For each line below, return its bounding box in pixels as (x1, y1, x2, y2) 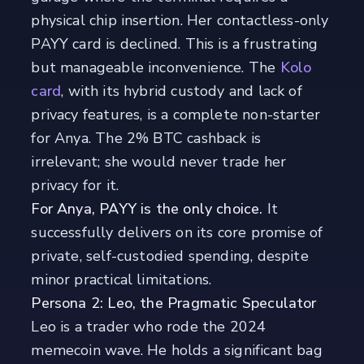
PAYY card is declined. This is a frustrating (31, 34, 318, 54)
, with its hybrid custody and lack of (61, 81, 302, 102)
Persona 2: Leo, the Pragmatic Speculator (31, 293, 317, 314)
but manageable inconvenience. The (31, 58, 280, 78)
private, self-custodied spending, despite (31, 246, 309, 266)
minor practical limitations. (31, 270, 212, 290)
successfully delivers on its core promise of (31, 223, 323, 243)
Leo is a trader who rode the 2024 (31, 317, 266, 337)
